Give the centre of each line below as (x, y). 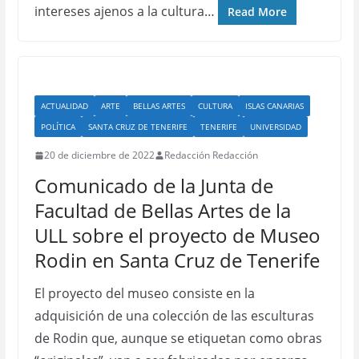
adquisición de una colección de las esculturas (174, 316)
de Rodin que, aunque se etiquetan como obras (178, 338)
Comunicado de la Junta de (153, 186)
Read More (257, 12)
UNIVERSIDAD (275, 127)
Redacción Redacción (211, 155)
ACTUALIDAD (64, 106)
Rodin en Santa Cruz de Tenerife (177, 260)
